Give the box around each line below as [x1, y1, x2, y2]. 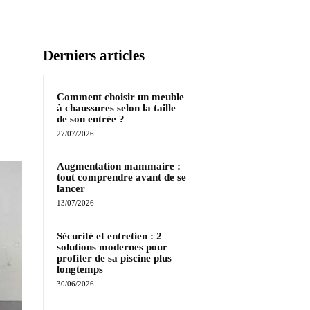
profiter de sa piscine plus [57, 252, 172, 264]
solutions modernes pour [57, 241, 167, 253]
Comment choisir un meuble [57, 91, 184, 103]
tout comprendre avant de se [57, 172, 186, 183]
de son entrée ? [57, 113, 125, 125]
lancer [57, 183, 85, 194]
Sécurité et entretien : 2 [57, 230, 162, 241]
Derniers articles [43, 47, 145, 64]
